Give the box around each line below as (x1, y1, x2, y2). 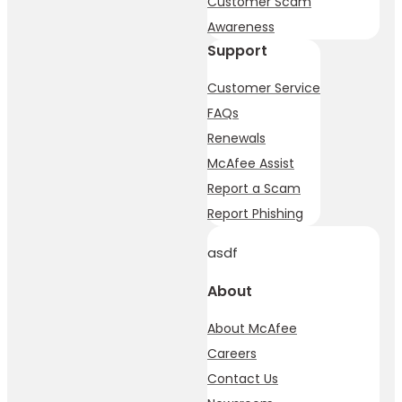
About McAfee (207, 319, 297, 337)
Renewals (207, 128, 266, 147)
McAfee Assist (207, 153, 294, 172)
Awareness (207, 17, 275, 36)
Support (207, 39, 267, 61)
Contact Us (207, 369, 278, 388)
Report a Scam (207, 179, 301, 197)
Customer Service (207, 78, 320, 97)
